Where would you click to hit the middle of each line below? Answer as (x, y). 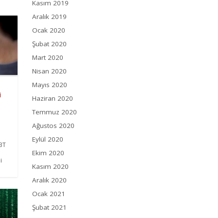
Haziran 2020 (53, 99)
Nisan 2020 (49, 71)
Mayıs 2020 (50, 85)
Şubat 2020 (49, 44)
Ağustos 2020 (53, 126)
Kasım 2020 (50, 167)
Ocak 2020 (49, 30)
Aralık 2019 (49, 17)
